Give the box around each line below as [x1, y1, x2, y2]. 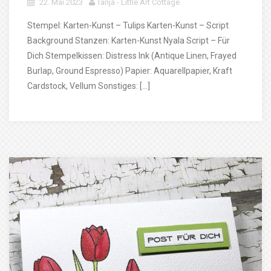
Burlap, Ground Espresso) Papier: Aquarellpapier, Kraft [27, 66, 232, 76]
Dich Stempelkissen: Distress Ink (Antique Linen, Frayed [27, 51, 237, 60]
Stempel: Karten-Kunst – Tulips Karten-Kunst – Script [27, 21, 229, 30]
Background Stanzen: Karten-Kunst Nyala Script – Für [27, 36, 230, 45]
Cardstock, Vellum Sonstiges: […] [27, 81, 150, 91]
